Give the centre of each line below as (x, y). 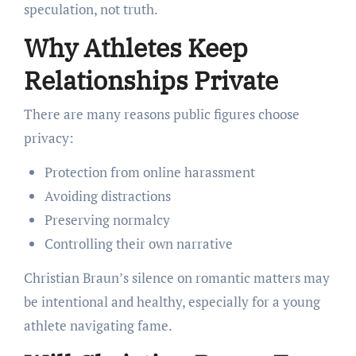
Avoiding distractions (107, 195)
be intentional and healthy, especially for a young (172, 301)
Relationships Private (151, 81)
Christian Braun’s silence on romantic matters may (176, 277)
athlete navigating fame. (98, 325)
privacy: (48, 137)
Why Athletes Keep (135, 48)
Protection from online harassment (149, 172)
